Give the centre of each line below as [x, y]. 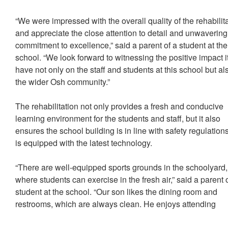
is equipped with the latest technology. [86, 143]
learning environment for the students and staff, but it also [118, 119]
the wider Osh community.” [64, 82]
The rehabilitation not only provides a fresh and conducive [120, 106]
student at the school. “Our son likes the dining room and [117, 192]
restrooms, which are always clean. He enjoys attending [116, 204]
